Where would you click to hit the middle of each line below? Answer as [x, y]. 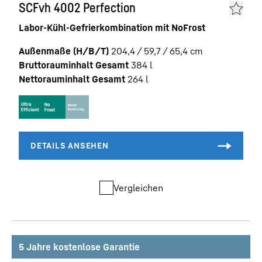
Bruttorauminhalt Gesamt [74, 65]
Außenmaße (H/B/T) [64, 51]
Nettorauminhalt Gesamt [72, 79]
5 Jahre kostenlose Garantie [79, 247]
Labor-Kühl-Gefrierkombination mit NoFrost [112, 27]
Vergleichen [138, 188]
